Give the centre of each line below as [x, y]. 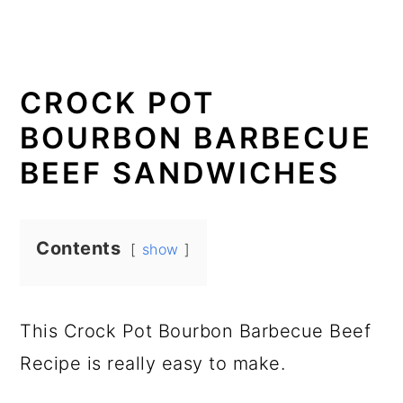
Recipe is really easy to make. [153, 363]
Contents [79, 248]
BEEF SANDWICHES [180, 173]
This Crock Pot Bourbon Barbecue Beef [196, 331]
